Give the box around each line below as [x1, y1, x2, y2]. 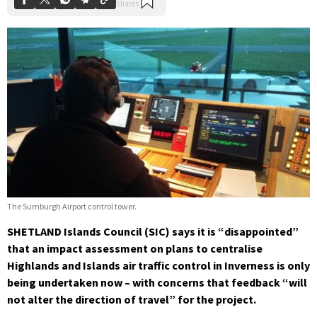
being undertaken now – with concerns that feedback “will [7, 275, 307, 290]
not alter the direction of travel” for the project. [7, 292, 256, 307]
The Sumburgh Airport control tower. [7, 201, 137, 212]
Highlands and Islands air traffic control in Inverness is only [7, 258, 310, 273]
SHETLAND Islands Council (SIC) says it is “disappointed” [7, 224, 299, 239]
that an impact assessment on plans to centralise [7, 241, 263, 256]
